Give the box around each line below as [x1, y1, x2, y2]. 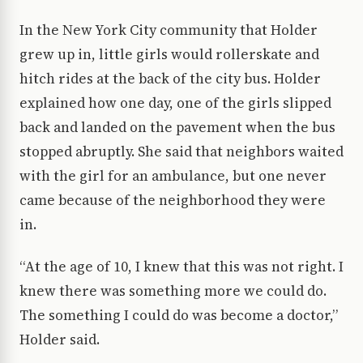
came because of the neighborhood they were [19, 190, 326, 210]
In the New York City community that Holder [19, 19, 318, 40]
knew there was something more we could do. [19, 280, 327, 301]
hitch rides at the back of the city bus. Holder [19, 68, 321, 88]
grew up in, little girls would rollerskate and [19, 44, 319, 64]
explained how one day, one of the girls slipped [19, 92, 331, 113]
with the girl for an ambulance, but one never [19, 165, 327, 186]
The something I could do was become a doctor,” [19, 305, 338, 325]
